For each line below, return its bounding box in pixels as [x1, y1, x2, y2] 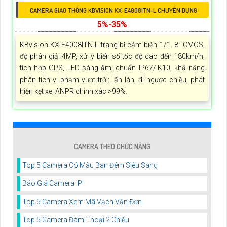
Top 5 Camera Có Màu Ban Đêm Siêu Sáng [22, 161, 158, 170]
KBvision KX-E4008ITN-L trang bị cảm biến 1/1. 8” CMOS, [20, 41, 205, 49]
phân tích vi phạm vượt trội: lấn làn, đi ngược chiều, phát [20, 75, 205, 84]
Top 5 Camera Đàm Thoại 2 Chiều [22, 216, 129, 224]
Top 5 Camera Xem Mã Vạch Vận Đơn [22, 198, 142, 206]
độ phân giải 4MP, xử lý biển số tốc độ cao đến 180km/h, [20, 52, 205, 61]
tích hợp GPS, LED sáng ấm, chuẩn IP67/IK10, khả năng [20, 64, 205, 72]
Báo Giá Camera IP [22, 179, 82, 188]
